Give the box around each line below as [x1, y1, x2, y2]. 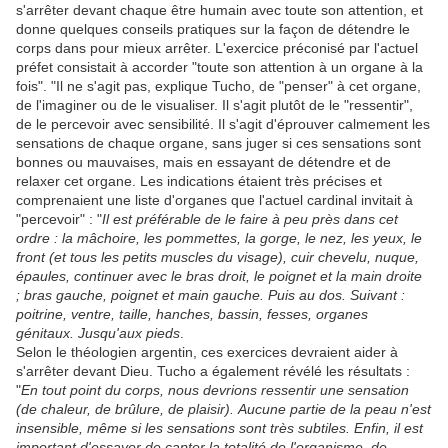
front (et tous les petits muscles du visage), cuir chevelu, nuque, [16, 249, 419, 266]
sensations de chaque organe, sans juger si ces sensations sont [16, 135, 421, 152]
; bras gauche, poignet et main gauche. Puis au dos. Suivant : [16, 287, 405, 304]
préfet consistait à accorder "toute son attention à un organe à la [16, 59, 423, 76]
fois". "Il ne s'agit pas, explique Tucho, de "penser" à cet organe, [16, 78, 421, 95]
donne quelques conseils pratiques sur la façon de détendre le [16, 21, 410, 38]
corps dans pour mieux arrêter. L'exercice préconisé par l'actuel [16, 40, 418, 57]
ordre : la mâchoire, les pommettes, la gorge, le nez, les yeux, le [16, 230, 422, 247]
